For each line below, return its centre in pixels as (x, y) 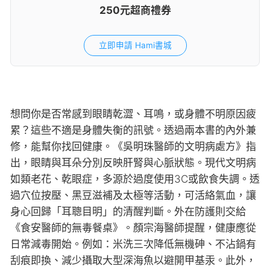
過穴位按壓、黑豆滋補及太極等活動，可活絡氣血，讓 (133, 196)
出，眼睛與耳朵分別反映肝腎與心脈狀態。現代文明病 (133, 163)
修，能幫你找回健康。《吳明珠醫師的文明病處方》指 (133, 147)
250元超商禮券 (135, 11)
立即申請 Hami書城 (135, 46)
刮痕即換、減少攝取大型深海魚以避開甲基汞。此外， (133, 261)
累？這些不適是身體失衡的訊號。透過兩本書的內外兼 (133, 130)
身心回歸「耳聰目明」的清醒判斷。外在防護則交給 (128, 212)
